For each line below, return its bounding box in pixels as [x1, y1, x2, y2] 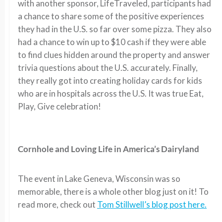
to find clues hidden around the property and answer [18, 50, 210, 60]
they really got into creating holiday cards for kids [18, 75, 202, 86]
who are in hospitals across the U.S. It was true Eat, [18, 88, 204, 99]
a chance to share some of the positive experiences [18, 11, 204, 21]
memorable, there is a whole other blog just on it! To [18, 186, 209, 197]
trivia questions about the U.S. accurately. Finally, [18, 62, 198, 73]
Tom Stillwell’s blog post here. [97, 199, 207, 210]
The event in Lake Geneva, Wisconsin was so [18, 173, 180, 184]
